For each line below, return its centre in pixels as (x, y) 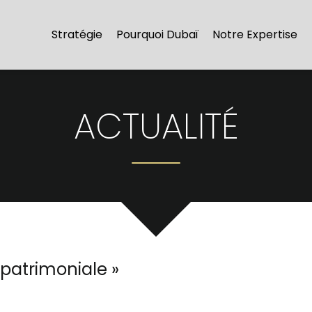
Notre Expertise (255, 34)
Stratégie (77, 34)
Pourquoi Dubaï (157, 34)
